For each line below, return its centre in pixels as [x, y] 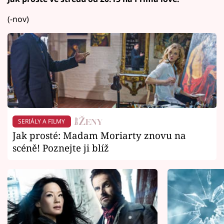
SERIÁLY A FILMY [42, 121]
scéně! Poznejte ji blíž [61, 148]
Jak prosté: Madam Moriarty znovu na [99, 135]
